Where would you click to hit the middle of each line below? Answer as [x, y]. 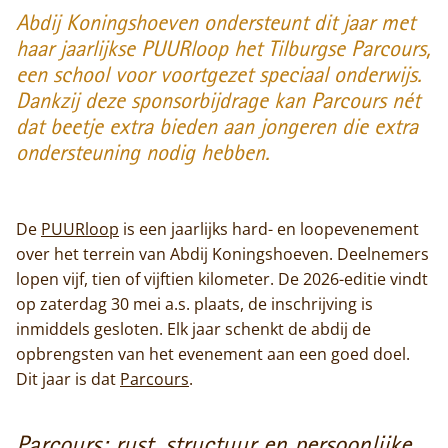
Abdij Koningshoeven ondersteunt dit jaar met [215, 24]
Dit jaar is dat [68, 378]
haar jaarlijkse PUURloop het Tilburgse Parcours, [223, 50]
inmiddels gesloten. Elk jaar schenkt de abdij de [193, 328]
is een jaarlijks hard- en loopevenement [269, 228]
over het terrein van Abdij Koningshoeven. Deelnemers [222, 253]
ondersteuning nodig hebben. [143, 154]
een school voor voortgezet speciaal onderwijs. [219, 76]
